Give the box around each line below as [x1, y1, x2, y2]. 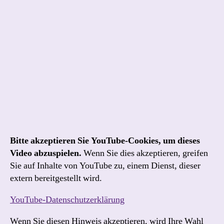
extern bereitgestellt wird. [10, 172, 102, 184]
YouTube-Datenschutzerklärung [10, 194, 124, 205]
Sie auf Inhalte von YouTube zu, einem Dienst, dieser [10, 160, 200, 171]
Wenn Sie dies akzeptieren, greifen [81, 147, 208, 159]
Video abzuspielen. [10, 147, 81, 159]
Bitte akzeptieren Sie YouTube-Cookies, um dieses [10, 135, 200, 146]
